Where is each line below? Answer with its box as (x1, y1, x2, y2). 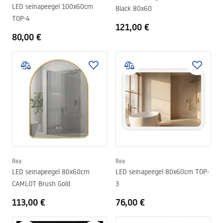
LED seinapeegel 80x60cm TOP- (115, 167, 209, 176)
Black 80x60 (115, 4, 152, 13)
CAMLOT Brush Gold (12, 179, 70, 188)
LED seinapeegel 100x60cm (12, 2, 93, 11)
